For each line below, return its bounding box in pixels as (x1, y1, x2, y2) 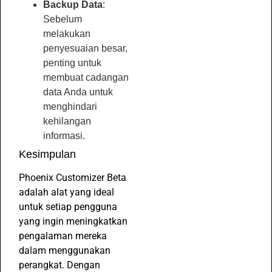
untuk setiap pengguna (19, 200, 117, 212)
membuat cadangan (43, 72, 129, 83)
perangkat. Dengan (19, 259, 100, 271)
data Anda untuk (43, 86, 113, 97)
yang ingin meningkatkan (19, 215, 127, 227)
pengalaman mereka (19, 229, 107, 242)
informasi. (43, 130, 85, 141)
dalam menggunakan (19, 244, 110, 256)
